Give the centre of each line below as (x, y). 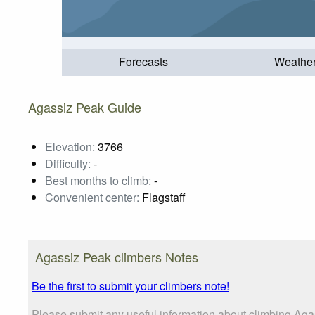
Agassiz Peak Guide (85, 107)
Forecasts (144, 62)
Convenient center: (92, 197)
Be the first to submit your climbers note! (130, 285)
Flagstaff (162, 197)
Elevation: (70, 146)
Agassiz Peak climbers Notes (117, 256)
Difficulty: (68, 163)
